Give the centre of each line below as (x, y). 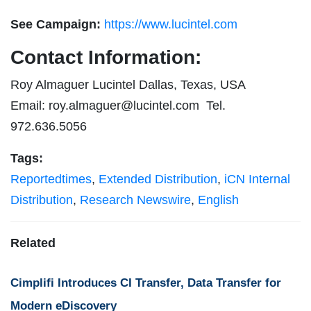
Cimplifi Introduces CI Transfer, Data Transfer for (146, 283)
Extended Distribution (158, 179)
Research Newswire (135, 200)
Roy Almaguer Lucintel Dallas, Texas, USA (128, 85)
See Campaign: (57, 25)
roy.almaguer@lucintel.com (124, 106)
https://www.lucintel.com (171, 25)
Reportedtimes (51, 179)
